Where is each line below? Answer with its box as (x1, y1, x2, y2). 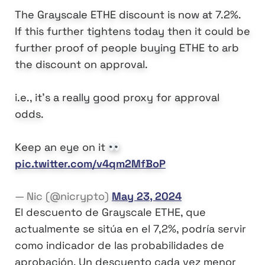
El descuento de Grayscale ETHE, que (15, 205, 206, 219)
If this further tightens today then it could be (15, 24, 250, 38)
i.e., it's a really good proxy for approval (15, 91, 219, 105)
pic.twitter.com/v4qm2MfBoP (15, 157, 166, 171)
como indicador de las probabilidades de (15, 238, 224, 253)
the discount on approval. (15, 57, 148, 72)
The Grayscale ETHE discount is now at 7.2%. (15, 8, 241, 22)
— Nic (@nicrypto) (15, 189, 112, 203)
